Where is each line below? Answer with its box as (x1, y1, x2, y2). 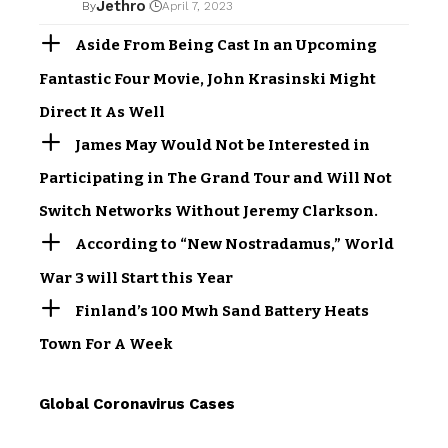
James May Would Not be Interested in (75, 135, 371, 154)
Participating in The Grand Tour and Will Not (39, 169, 392, 188)
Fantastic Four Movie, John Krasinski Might (39, 69, 376, 88)
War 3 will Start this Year (39, 268, 233, 287)
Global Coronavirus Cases (39, 395, 235, 414)
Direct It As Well (39, 102, 165, 121)
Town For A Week (39, 335, 173, 354)
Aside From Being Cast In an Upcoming (75, 35, 378, 54)
